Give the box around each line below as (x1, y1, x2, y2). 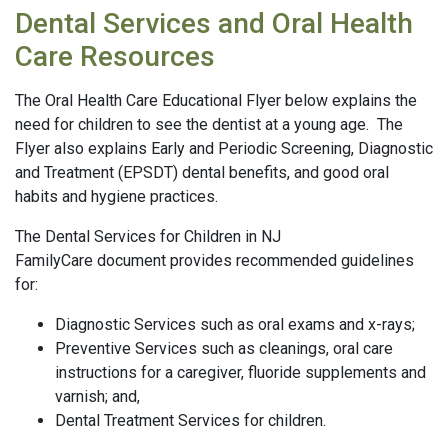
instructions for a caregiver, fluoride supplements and (55, 363, 426, 382)
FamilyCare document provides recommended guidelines (15, 251, 414, 270)
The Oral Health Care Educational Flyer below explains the (15, 91, 417, 110)
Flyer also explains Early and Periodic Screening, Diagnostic (15, 139, 433, 158)
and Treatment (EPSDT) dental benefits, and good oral (15, 163, 389, 182)
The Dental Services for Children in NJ (15, 227, 281, 246)
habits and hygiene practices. (15, 187, 218, 206)
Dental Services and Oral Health (15, 7, 413, 40)
